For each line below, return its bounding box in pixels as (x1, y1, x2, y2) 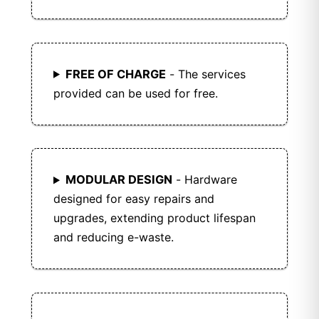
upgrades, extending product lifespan (53, 211, 256, 226)
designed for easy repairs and (53, 192, 214, 206)
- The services (165, 66, 246, 81)
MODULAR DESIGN (65, 172, 172, 187)
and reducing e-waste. (53, 230, 174, 245)
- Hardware (172, 172, 237, 187)
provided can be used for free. (53, 85, 218, 100)
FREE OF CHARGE (65, 66, 166, 81)
